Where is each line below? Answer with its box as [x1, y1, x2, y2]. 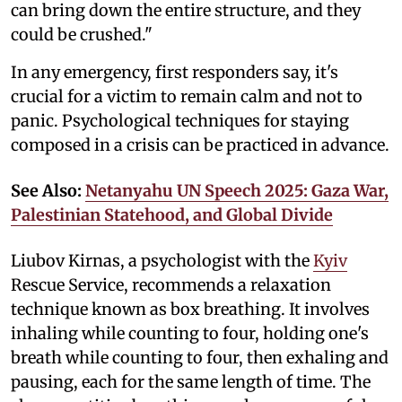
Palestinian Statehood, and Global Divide [11, 204, 333, 225]
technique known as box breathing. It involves [11, 298, 370, 319]
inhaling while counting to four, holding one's [11, 322, 369, 344]
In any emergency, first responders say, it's [11, 61, 338, 83]
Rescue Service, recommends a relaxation [11, 274, 331, 295]
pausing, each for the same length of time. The [11, 371, 371, 392]
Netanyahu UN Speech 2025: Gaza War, [85, 179, 389, 201]
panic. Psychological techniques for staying [11, 109, 349, 131]
